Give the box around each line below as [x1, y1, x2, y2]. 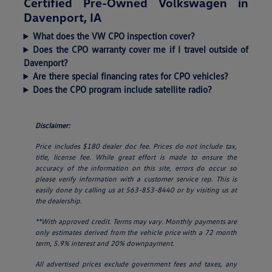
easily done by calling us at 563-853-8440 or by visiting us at [35, 185, 237, 195]
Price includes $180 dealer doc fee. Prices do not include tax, [35, 141, 237, 151]
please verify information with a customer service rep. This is [35, 174, 237, 184]
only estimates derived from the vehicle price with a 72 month [35, 228, 237, 237]
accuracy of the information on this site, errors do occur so [35, 163, 237, 173]
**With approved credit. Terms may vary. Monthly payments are [35, 217, 237, 226]
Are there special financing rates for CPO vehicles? [33, 70, 229, 82]
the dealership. [35, 196, 83, 206]
